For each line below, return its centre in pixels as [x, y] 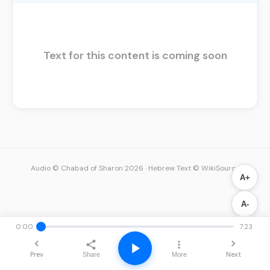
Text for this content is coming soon [135, 55]
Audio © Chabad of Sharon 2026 [87, 168]
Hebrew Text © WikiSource [194, 168]
